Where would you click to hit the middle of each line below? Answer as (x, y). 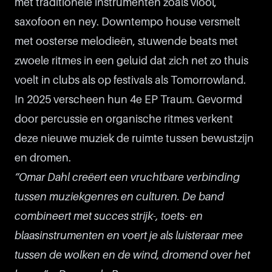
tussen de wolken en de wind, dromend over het (132, 255)
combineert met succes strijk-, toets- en (109, 216)
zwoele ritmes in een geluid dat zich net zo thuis (131, 61)
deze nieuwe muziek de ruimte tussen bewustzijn (134, 138)
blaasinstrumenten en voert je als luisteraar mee (129, 236)
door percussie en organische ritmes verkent (124, 119)
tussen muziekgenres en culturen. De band (119, 197)
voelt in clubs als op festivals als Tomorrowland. (130, 80)
